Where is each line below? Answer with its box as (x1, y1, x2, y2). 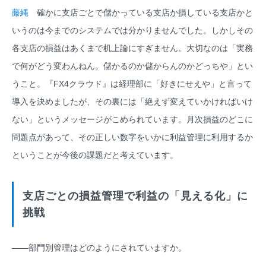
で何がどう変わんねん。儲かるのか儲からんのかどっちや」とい (12, 61, 253, 71)
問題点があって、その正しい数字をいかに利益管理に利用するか (12, 132, 253, 142)
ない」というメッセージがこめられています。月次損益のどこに (12, 115, 253, 125)
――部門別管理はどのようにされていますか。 (12, 243, 186, 253)
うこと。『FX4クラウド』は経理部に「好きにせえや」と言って (12, 79, 252, 89)
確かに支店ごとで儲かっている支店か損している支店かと (28, 8, 253, 18)
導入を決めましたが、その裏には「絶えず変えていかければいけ (12, 97, 253, 107)
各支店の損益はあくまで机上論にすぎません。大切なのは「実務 (12, 43, 253, 53)
